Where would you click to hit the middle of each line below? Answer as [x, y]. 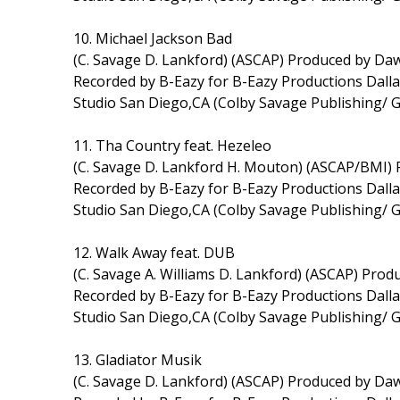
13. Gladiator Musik [137, 359]
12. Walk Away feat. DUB [154, 252]
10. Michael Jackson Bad [153, 38]
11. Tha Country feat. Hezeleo [172, 145]
